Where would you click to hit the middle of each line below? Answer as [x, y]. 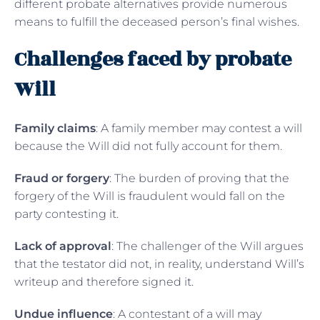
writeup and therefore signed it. [104, 281]
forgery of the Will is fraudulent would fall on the [150, 196]
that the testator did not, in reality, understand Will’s [159, 264]
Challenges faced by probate [153, 59]
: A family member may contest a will [199, 128]
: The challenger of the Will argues [207, 246]
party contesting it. [68, 214]
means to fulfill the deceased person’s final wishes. [157, 21]
